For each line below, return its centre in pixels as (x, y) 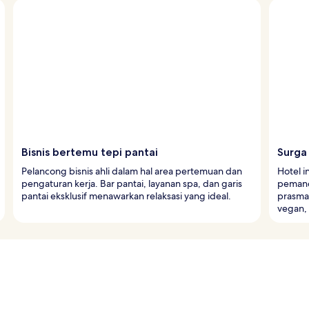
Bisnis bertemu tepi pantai (90, 152)
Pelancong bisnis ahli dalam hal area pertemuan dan (132, 171)
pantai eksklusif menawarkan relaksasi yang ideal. (126, 196)
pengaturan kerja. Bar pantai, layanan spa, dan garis (132, 183)
